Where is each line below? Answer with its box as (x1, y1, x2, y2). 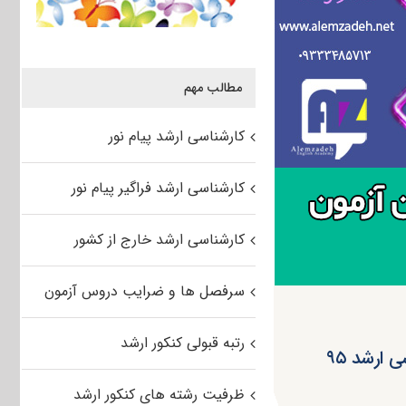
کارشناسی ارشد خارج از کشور (73, 228, 245, 252)
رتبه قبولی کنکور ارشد (120, 332, 245, 355)
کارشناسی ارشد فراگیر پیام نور (71, 177, 245, 200)
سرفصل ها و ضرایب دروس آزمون (43, 280, 245, 304)
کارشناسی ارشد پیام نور (108, 125, 245, 149)
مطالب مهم (183, 78, 242, 99)
